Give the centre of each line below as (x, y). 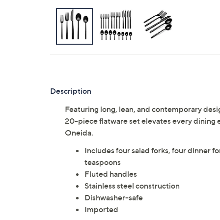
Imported (101, 209)
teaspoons (103, 162)
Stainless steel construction (132, 186)
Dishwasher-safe (114, 197)
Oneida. (79, 133)
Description (71, 91)
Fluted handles (111, 174)
